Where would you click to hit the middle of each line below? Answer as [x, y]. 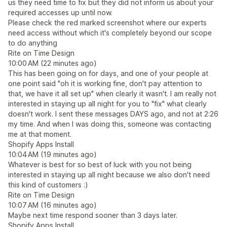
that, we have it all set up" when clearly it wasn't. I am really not [112, 93]
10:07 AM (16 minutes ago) [52, 205]
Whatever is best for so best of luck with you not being [100, 164]
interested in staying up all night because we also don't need [109, 175]
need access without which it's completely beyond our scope [110, 33]
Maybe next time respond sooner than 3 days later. [93, 215]
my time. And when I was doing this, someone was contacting [110, 124]
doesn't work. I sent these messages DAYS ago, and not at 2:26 [113, 114]
